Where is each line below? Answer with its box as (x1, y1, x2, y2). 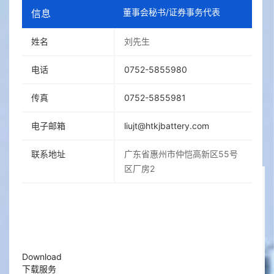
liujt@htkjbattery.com (124, 120, 210, 131)
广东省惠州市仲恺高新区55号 (124, 149, 239, 159)
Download (21, 251, 62, 262)
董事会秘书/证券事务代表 (123, 7, 221, 17)
